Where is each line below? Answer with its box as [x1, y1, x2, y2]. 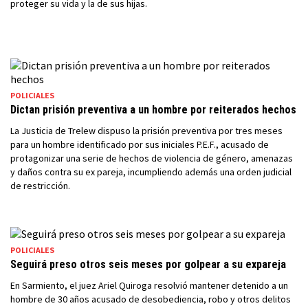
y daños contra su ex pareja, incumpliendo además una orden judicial [10, 166, 291, 178]
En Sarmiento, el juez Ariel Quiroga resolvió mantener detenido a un [10, 279, 288, 291]
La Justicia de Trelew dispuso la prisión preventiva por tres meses [10, 124, 283, 137]
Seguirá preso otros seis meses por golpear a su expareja [10, 258, 286, 271]
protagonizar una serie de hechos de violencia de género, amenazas [10, 152, 293, 164]
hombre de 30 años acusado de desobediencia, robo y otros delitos [10, 293, 291, 305]
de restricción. [10, 179, 70, 192]
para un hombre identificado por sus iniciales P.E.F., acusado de [10, 138, 269, 151]
